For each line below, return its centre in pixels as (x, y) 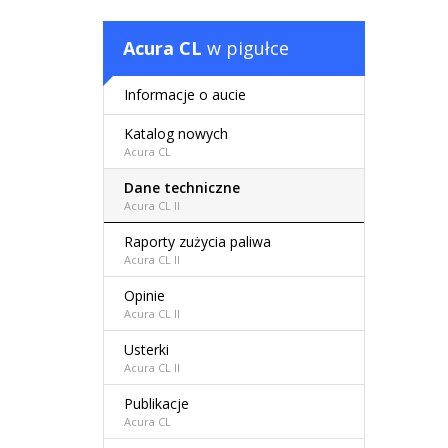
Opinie (144, 296)
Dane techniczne (182, 188)
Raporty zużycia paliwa (197, 242)
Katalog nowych (176, 134)
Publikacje (156, 404)
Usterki (146, 350)
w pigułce (245, 48)
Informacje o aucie (185, 95)
